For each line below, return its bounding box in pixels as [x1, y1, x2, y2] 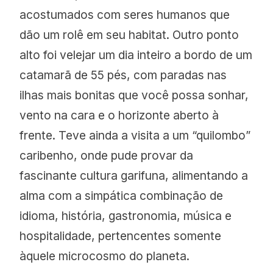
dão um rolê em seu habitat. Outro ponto [19, 27, 239, 43]
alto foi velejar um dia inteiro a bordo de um [19, 48, 253, 63]
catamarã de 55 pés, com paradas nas [19, 68, 227, 83]
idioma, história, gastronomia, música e [19, 208, 232, 224]
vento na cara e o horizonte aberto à [19, 108, 219, 123]
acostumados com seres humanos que [19, 7, 230, 23]
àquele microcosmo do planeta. [19, 249, 190, 264]
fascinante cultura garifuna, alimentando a [19, 168, 249, 183]
